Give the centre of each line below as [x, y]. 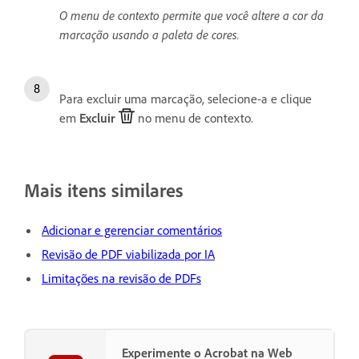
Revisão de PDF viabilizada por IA [128, 254]
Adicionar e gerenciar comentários [132, 230]
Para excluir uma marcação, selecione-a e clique [186, 99]
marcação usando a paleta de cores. [149, 35]
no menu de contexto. [194, 118]
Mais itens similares [104, 190]
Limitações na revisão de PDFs [121, 278]
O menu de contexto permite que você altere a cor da [192, 16]
